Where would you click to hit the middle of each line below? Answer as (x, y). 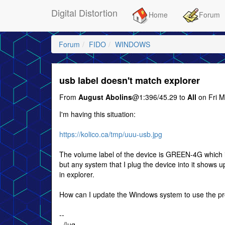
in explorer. (77, 174)
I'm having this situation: (97, 114)
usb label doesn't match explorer (130, 80)
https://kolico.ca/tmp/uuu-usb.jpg (111, 134)
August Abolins (105, 97)
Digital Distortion (84, 13)
